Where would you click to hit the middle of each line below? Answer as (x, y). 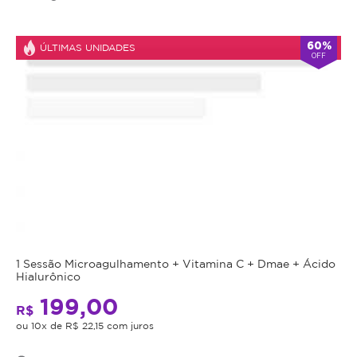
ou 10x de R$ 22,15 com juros (85, 326)
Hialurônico (48, 277)
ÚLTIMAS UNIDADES (88, 47)
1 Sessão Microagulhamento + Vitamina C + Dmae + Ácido (176, 264)
